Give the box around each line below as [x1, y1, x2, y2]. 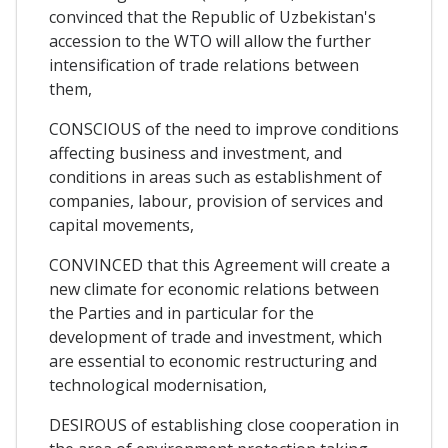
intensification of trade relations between [49, 53, 359, 76]
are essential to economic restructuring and [49, 349, 377, 372]
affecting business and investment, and [49, 141, 342, 164]
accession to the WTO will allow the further [49, 29, 371, 52]
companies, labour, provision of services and [49, 189, 383, 212]
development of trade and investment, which [49, 325, 382, 348]
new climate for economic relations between [49, 277, 379, 300]
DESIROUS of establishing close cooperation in [49, 413, 399, 436]
